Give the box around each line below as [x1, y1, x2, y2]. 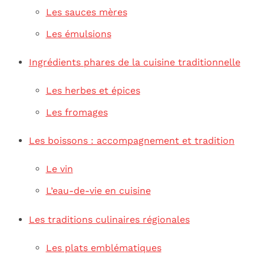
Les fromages [45, 107, 108, 118]
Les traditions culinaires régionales [28, 213, 190, 225]
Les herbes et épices [45, 85, 140, 97]
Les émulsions [45, 28, 111, 39]
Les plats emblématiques [45, 242, 161, 253]
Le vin [45, 163, 73, 175]
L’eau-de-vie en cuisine [45, 185, 151, 197]
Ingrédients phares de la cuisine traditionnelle [28, 56, 240, 68]
